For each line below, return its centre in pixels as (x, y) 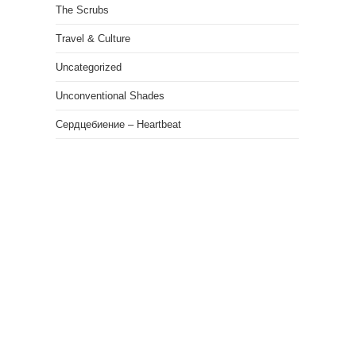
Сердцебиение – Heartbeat (118, 124)
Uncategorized (89, 67)
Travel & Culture (93, 39)
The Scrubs (82, 10)
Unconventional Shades (110, 96)
